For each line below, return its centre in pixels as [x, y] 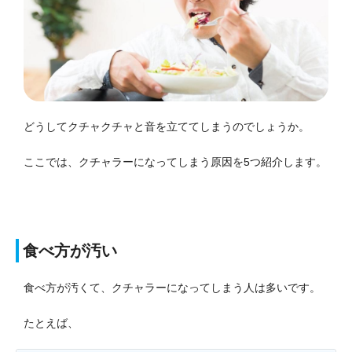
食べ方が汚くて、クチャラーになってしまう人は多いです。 [172, 287]
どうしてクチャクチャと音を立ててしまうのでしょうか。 [167, 126]
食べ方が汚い [70, 250]
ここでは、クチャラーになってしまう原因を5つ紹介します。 [175, 161]
